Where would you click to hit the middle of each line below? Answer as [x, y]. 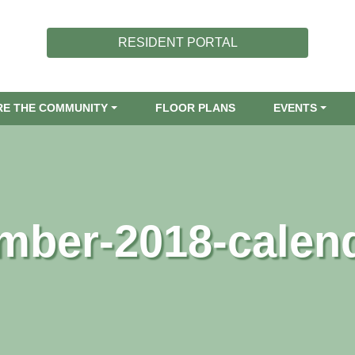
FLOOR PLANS [196, 109]
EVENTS [296, 109]
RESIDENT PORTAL [177, 42]
